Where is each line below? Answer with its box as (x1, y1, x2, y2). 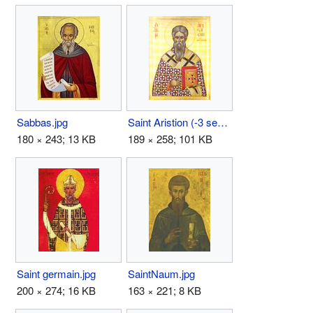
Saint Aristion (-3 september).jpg (217, 114, 228, 129)
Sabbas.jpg (17, 114, 68, 129)
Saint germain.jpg (17, 265, 96, 281)
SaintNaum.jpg (128, 265, 195, 281)
